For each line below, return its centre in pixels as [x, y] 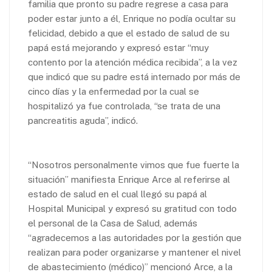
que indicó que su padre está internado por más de [134, 77]
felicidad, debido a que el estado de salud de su [129, 33]
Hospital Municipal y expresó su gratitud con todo [132, 209]
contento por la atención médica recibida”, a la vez [133, 63]
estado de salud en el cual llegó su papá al [117, 194]
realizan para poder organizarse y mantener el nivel [134, 253]
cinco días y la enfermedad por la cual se [114, 92]
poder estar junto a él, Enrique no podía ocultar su [132, 19]
